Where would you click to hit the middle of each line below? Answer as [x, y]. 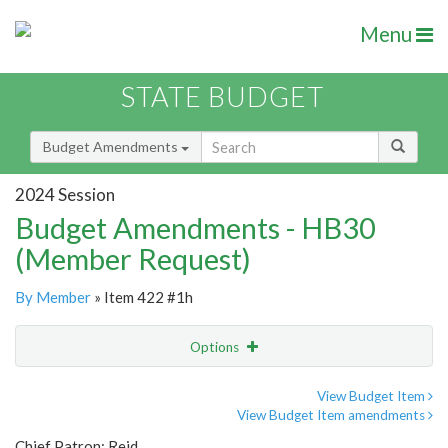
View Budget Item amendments [332, 415]
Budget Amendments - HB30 [195, 228]
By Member [53, 297]
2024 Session [65, 194]
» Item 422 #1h [142, 297]
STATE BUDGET [222, 97]
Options [216, 347]
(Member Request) [133, 259]
